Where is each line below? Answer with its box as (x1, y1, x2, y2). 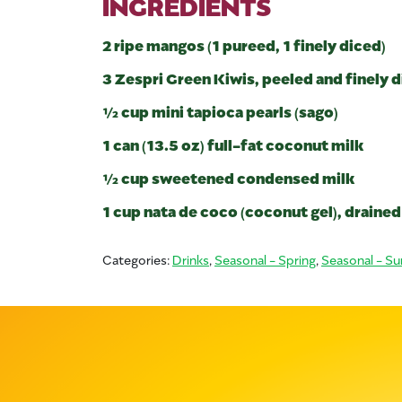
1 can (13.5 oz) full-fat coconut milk (102, 133, 363, 153)
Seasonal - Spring (214, 249, 316, 267)
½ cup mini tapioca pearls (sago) (102, 100, 338, 120)
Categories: (102, 249, 172, 267)
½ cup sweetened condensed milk (102, 166, 354, 187)
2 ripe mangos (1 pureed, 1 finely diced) (102, 33, 386, 54)
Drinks (172, 249, 209, 267)
